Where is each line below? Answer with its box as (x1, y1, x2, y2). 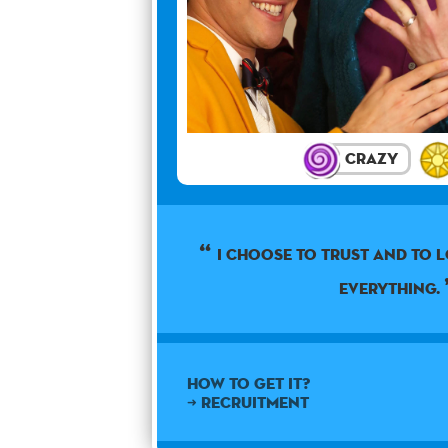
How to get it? (187, 372, 310, 394)
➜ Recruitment (187, 391, 309, 413)
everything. (338, 277, 444, 299)
